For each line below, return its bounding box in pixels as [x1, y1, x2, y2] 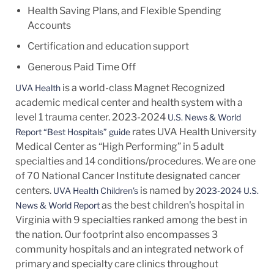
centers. [15, 184, 53, 196]
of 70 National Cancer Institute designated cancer [15, 169, 240, 182]
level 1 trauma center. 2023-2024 [15, 111, 168, 123]
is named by [138, 184, 196, 196]
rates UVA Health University [130, 125, 256, 138]
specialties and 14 [15, 155, 97, 167]
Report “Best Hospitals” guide [15, 126, 130, 137]
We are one [202, 155, 256, 167]
